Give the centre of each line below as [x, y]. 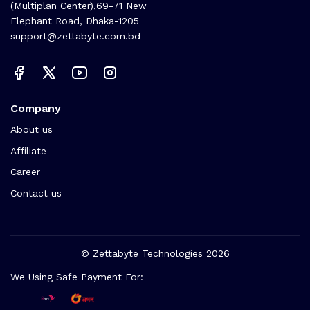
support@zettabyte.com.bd [75, 36]
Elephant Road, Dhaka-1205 [75, 20]
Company [36, 108]
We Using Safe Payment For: [83, 277]
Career [25, 172]
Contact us [36, 193]
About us [31, 129]
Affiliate [28, 151]
